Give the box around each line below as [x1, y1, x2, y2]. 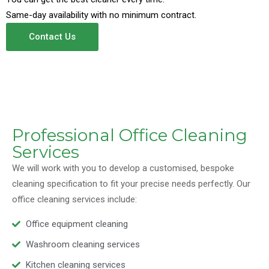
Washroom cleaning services [25, 239, 140, 250]
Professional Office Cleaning [12, 125, 247, 146]
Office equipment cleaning [25, 219, 128, 230]
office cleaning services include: [12, 194, 137, 205]
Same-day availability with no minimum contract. [6, 10, 196, 21]
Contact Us [29, 31, 76, 43]
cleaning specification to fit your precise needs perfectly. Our [12, 178, 250, 190]
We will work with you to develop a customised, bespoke [12, 163, 234, 174]
